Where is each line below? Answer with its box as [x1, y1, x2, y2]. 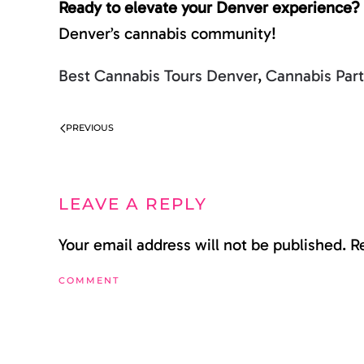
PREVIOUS [66, 122, 114, 134]
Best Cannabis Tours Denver [58, 66, 258, 86]
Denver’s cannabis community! [58, 24, 276, 44]
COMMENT [58, 275, 119, 287]
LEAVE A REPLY [58, 194, 207, 214]
